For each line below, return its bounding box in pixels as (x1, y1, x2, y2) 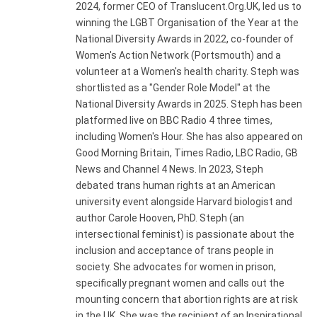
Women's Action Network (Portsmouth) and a (76, 50, 281, 62)
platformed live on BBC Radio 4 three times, (76, 115, 272, 127)
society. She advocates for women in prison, (76, 261, 276, 273)
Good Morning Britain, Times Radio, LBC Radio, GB (76, 147, 298, 159)
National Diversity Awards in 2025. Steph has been (76, 98, 302, 110)
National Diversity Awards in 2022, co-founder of (76, 33, 294, 45)
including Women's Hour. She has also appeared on (76, 131, 303, 143)
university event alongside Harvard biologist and (76, 196, 292, 208)
